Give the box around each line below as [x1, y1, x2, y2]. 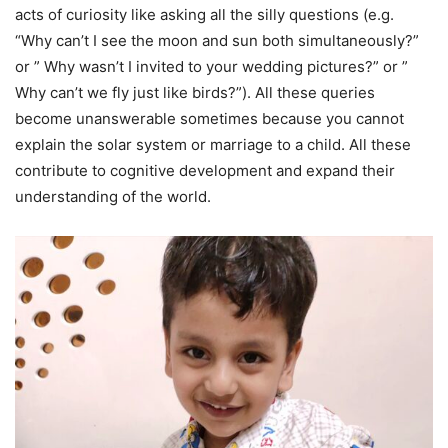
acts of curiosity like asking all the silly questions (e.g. [15, 4, 394, 24]
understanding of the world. [15, 186, 211, 206]
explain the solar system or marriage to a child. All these [15, 134, 411, 154]
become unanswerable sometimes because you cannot [15, 108, 404, 128]
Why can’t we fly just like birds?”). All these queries [15, 82, 375, 102]
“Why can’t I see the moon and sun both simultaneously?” [15, 30, 419, 50]
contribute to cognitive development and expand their [15, 160, 395, 180]
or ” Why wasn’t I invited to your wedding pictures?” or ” [15, 56, 408, 76]
